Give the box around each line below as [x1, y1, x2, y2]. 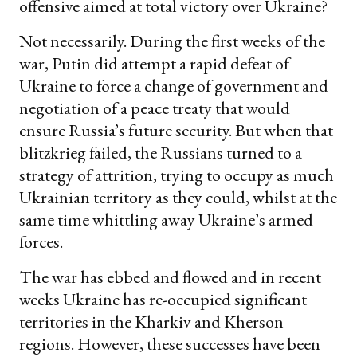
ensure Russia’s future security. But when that [19, 118, 333, 142]
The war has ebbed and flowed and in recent [19, 265, 321, 288]
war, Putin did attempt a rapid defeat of [19, 51, 289, 75]
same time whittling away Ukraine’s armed [19, 207, 313, 231]
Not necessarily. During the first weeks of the [19, 29, 325, 53]
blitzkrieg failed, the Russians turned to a [19, 140, 302, 164]
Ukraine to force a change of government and [19, 73, 328, 97]
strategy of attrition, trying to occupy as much [19, 163, 334, 186]
